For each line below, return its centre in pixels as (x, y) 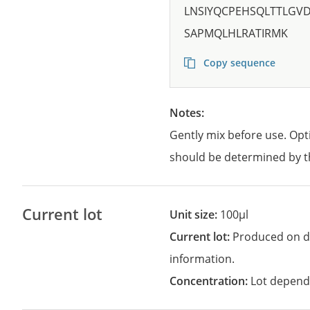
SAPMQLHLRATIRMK (236, 33)
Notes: (193, 113)
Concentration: (214, 281)
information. (202, 259)
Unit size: (199, 215)
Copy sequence (238, 63)
